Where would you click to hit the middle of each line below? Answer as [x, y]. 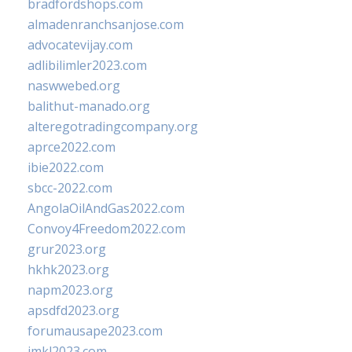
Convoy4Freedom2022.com [106, 229]
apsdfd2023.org [73, 310]
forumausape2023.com [95, 331]
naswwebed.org [74, 86]
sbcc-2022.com [70, 188]
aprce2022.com [71, 147]
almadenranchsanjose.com [106, 24]
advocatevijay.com [80, 45]
